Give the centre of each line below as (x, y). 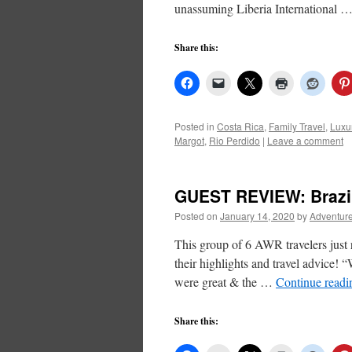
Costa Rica (240, 126)
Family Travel (297, 126)
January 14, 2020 (257, 216)
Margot (189, 140)
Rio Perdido (235, 140)
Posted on (196, 216)
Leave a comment (305, 140)
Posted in (194, 126)
